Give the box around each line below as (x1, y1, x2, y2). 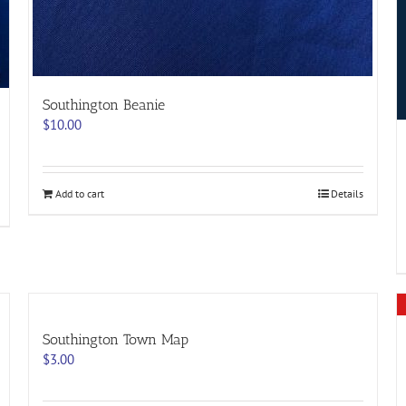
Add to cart (54, 187, 104, 200)
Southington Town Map (42, 330, 188, 348)
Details (331, 187, 364, 200)
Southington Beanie (42, 96, 165, 113)
